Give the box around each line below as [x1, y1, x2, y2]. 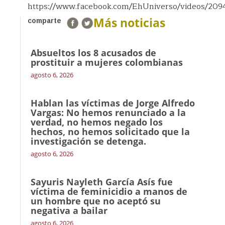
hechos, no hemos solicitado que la [31, 126, 190, 138]
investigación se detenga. [31, 135, 146, 147]
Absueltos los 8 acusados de [31, 47, 156, 59]
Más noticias [93, 15, 165, 31]
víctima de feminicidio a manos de [31, 185, 187, 197]
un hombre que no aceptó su [31, 195, 161, 207]
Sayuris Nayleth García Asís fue [31, 176, 173, 188]
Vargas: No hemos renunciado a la [31, 106, 186, 119]
